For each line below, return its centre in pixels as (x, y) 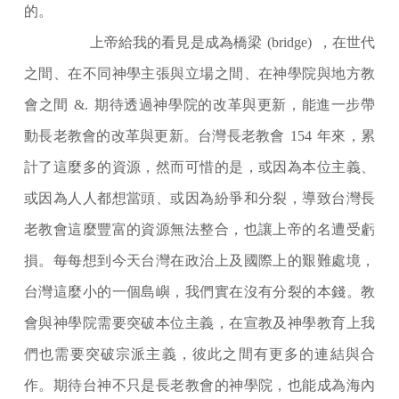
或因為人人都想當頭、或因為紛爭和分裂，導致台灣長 (199, 199)
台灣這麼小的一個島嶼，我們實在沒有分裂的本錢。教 (199, 292)
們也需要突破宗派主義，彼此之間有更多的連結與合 (199, 354)
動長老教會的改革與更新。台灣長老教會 (155, 136)
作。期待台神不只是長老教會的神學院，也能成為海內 (199, 386)
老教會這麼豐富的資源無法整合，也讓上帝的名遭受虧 (199, 230)
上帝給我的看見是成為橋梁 (176, 43)
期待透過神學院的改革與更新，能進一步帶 (235, 105)
